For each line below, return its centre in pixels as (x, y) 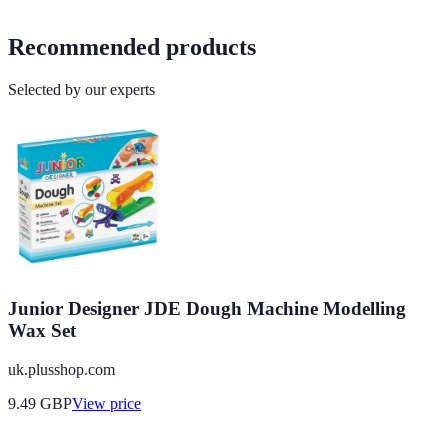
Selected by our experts (81, 90)
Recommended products (132, 47)
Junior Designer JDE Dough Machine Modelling (207, 309)
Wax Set (42, 331)
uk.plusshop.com (61, 369)
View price (106, 403)
